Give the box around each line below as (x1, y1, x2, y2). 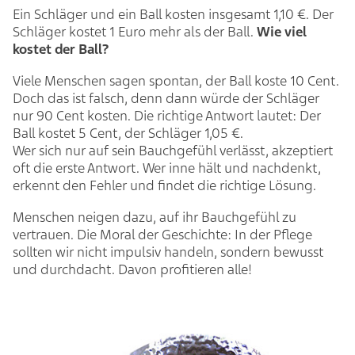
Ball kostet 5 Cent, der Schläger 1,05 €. (13, 124, 250, 142)
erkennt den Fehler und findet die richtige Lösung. (13, 177, 316, 194)
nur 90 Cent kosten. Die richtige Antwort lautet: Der (13, 107, 321, 124)
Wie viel (257, 23, 307, 40)
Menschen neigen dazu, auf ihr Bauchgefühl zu (13, 208, 296, 226)
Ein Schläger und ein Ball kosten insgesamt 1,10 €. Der (13, 6, 334, 23)
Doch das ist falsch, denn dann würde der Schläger (13, 90, 319, 107)
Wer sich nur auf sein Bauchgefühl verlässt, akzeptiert (13, 142, 333, 159)
